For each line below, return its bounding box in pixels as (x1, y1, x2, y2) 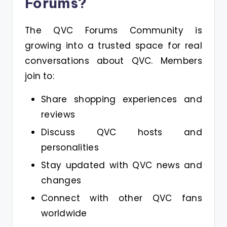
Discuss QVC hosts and (41, 126, 202, 138)
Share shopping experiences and (41, 93, 202, 105)
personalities (41, 141, 99, 154)
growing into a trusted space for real (25, 39, 202, 52)
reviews (41, 108, 75, 121)
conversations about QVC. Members (25, 54, 202, 67)
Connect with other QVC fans (41, 192, 202, 205)
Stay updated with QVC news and (41, 159, 202, 172)
